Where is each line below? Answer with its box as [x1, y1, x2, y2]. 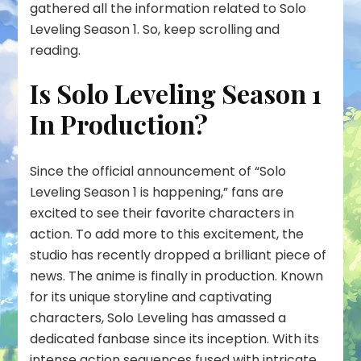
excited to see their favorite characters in [30, 203, 295, 222]
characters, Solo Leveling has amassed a [30, 308, 287, 327]
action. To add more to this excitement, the [30, 224, 305, 243]
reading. [30, 41, 81, 60]
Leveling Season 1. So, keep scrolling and [30, 20, 280, 39]
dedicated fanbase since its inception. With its [30, 329, 320, 348]
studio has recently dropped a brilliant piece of [30, 245, 327, 264]
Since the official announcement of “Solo [30, 161, 287, 180]
